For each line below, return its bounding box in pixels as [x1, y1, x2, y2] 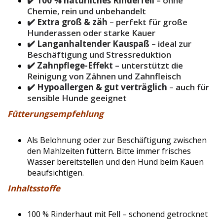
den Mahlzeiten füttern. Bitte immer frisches [27, 145, 191, 156]
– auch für [167, 81, 209, 93]
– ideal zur [149, 38, 191, 50]
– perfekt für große [108, 16, 187, 28]
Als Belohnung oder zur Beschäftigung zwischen [27, 134, 207, 146]
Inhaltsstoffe [7, 182, 60, 194]
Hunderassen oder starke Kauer [27, 27, 155, 39]
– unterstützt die [113, 60, 183, 72]
